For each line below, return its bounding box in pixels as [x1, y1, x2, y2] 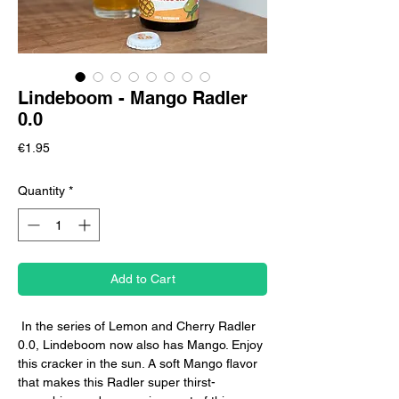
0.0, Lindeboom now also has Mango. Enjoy [18, 338, 263, 353]
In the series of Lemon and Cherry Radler [18, 319, 256, 334]
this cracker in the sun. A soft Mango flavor [18, 356, 257, 371]
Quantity [18, 183, 65, 199]
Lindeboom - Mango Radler [18, 87, 248, 110]
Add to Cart [110, 272, 175, 287]
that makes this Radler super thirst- [18, 375, 216, 390]
